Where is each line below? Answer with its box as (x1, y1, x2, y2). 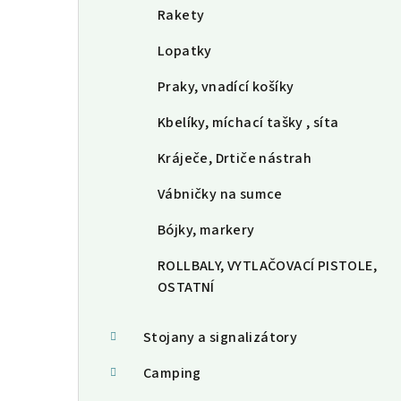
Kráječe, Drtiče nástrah (158, 149, 312, 169)
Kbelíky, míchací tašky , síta (158, 113, 339, 133)
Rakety (158, 5, 205, 26)
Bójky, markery (158, 220, 255, 241)
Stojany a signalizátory (143, 328, 298, 348)
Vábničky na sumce (158, 184, 283, 205)
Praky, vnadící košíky (158, 77, 294, 98)
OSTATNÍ (158, 277, 215, 298)
